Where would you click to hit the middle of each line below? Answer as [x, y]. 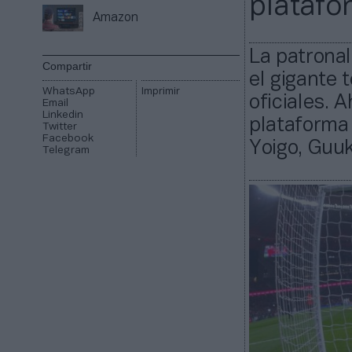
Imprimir [160, 92]
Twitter [60, 127]
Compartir [68, 66]
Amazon [116, 18]
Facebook [68, 139]
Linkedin [63, 115]
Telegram [66, 151]
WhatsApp [69, 92]
